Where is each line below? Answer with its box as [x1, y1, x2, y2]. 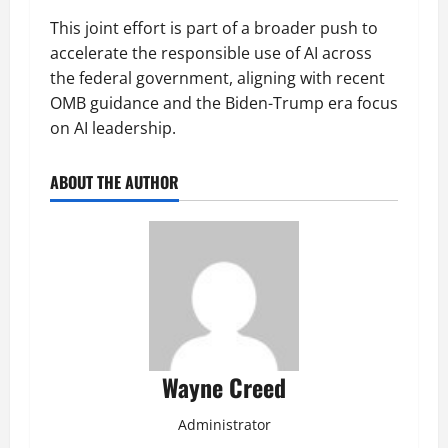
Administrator [177, 415, 271, 434]
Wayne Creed [162, 369, 286, 405]
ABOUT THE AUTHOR [50, 170, 179, 194]
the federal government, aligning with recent [50, 67, 385, 89]
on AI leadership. [50, 117, 176, 139]
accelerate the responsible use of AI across [50, 42, 372, 64]
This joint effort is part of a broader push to [50, 17, 378, 39]
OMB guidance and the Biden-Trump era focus [50, 92, 398, 114]
